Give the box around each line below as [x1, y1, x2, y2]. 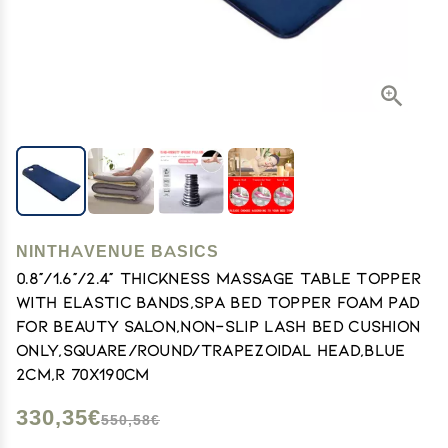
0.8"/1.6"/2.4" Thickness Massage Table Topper [16, 268, 422, 287]
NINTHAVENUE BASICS [16, 242, 219, 261]
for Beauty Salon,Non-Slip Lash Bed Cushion [16, 316, 421, 335]
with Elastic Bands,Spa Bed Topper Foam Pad [16, 292, 420, 311]
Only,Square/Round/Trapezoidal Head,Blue [16, 340, 406, 359]
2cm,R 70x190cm [16, 364, 150, 383]
